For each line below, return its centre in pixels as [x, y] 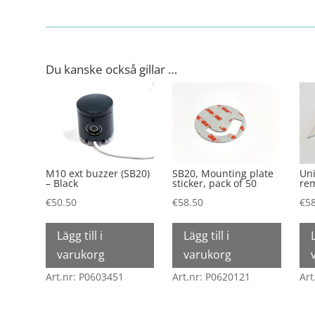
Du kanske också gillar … [111, 70]
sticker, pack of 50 [215, 184]
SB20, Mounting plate [223, 174]
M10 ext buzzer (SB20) [97, 174]
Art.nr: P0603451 [84, 276]
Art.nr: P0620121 [212, 276]
